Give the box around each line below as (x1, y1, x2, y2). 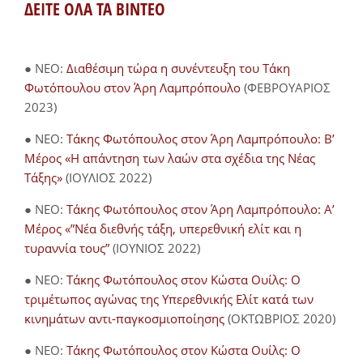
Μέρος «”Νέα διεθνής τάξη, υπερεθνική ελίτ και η (24, 220, 301, 237)
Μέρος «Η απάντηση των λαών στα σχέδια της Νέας (24, 150, 315, 167)
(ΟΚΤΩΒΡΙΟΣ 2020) (228, 310, 335, 327)
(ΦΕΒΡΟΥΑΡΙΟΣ (241, 79, 331, 96)
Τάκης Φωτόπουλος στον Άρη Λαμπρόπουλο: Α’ (66, 201, 335, 218)
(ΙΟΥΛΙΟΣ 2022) (62, 169, 152, 186)
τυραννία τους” (24, 240, 113, 257)
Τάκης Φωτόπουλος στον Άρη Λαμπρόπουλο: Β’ (66, 130, 335, 147)
